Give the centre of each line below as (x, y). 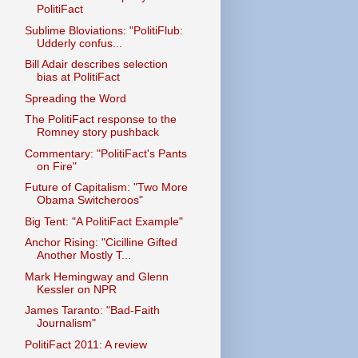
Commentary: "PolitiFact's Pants (105, 153)
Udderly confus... (79, 43)
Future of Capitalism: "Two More (106, 187)
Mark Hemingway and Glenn (96, 276)
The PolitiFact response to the (100, 119)
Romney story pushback (97, 132)
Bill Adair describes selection (96, 64)
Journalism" (66, 323)
